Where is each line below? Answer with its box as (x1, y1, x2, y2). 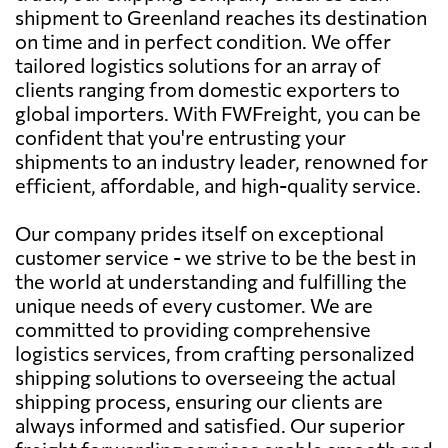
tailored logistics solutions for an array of (15, 52, 381, 77)
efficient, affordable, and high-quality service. (15, 172, 421, 197)
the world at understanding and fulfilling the (15, 268, 407, 293)
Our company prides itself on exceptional (15, 220, 384, 245)
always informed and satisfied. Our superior (15, 412, 405, 437)
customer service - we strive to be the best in (15, 244, 416, 269)
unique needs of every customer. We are (15, 292, 373, 317)
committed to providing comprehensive (15, 316, 371, 341)
